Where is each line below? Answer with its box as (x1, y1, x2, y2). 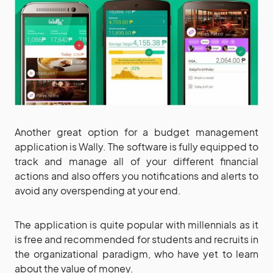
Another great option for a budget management (15, 126, 258, 139)
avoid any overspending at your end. (15, 184, 181, 197)
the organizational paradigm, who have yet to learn (15, 247, 258, 261)
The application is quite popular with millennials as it (15, 218, 258, 232)
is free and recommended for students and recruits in (15, 233, 258, 246)
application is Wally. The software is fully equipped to (15, 140, 258, 154)
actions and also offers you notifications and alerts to (15, 169, 258, 183)
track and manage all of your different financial (15, 155, 258, 168)
